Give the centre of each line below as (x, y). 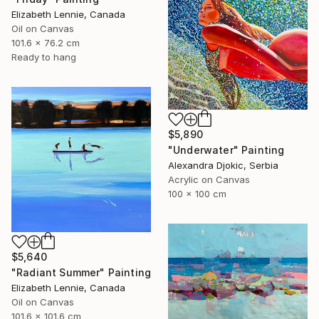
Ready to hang (44, 57)
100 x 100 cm (197, 193)
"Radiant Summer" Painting (81, 272)
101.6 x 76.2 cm (46, 42)
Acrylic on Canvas (209, 179)
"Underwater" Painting (226, 150)
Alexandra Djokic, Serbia (223, 165)
